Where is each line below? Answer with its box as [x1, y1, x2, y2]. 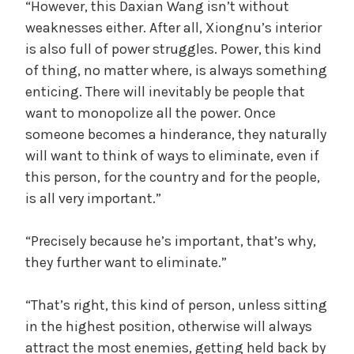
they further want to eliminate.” [25, 253, 227, 271]
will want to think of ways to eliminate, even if [25, 146, 319, 164]
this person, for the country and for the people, [25, 168, 320, 186]
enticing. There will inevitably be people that [25, 82, 305, 100]
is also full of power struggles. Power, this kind [25, 40, 322, 58]
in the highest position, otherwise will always [25, 317, 312, 335]
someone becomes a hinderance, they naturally [25, 125, 326, 143]
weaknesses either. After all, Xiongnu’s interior [25, 18, 322, 36]
